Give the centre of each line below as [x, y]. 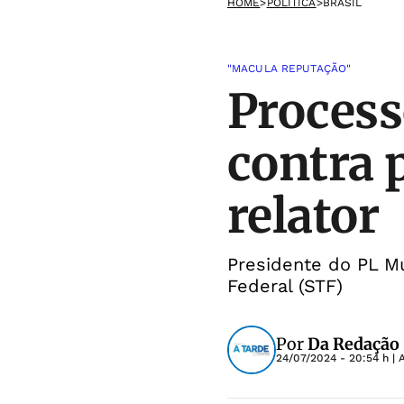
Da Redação [353, 344]
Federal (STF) [285, 286]
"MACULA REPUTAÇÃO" [289, 69]
